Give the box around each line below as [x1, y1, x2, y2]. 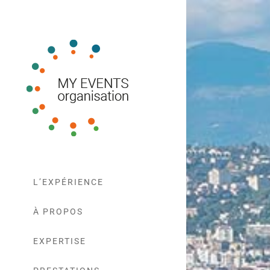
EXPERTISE [33, 236, 86, 246]
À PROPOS [33, 207, 83, 216]
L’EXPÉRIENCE [33, 177, 104, 187]
